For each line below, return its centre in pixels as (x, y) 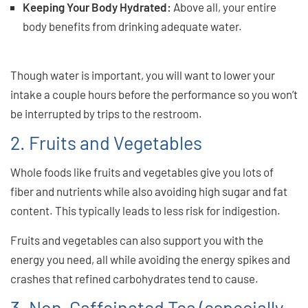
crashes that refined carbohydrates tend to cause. (134, 278)
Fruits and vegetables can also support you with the (137, 240)
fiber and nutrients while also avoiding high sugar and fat (149, 191)
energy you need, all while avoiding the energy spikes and (150, 259)
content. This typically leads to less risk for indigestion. (145, 210)
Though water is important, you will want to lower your (143, 75)
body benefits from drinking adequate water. (133, 26)
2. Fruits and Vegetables (106, 142)
